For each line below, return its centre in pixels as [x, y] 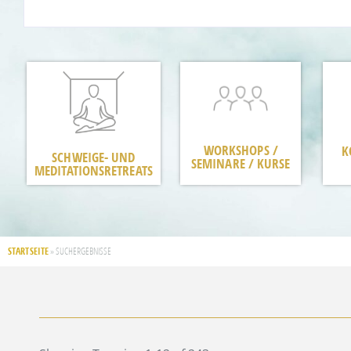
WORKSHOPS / [241, 150]
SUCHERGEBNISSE [83, 251]
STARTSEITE [28, 251]
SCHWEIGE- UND [94, 157]
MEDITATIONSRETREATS [94, 170]
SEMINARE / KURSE [241, 163]
